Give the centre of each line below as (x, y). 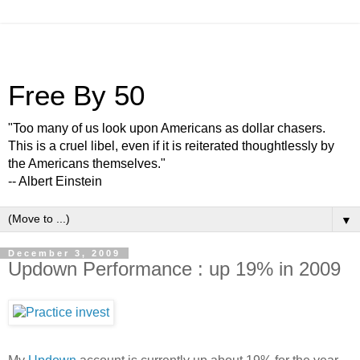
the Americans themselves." (87, 164)
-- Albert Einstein (55, 181)
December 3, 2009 (64, 253)
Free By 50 (76, 96)
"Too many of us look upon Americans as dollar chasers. (167, 128)
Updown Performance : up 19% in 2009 (174, 269)
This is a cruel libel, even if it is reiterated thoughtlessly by (171, 146)
